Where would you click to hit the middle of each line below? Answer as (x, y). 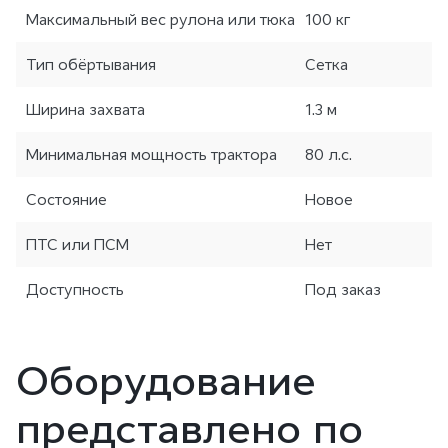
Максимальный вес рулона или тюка (160, 20)
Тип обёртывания (91, 65)
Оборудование (166, 381)
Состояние (66, 200)
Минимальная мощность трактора (151, 155)
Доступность (75, 290)
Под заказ (343, 290)
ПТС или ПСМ (77, 245)
